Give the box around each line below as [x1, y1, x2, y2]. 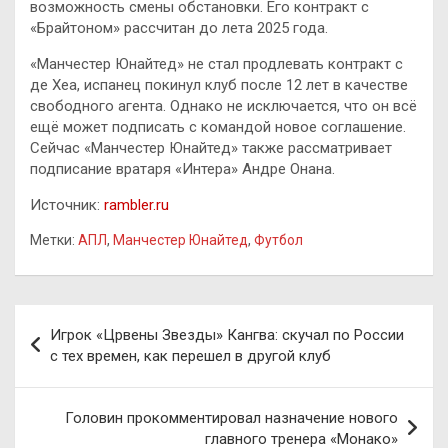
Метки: [30, 231, 75, 248]
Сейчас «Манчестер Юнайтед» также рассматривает [30, 138, 392, 157]
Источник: [30, 195, 104, 214]
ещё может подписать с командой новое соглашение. [30, 117, 406, 136]
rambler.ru [104, 195, 169, 214]
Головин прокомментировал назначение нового [65, 408, 398, 427]
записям [14, 368, 117, 398]
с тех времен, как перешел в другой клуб [50, 346, 331, 365]
